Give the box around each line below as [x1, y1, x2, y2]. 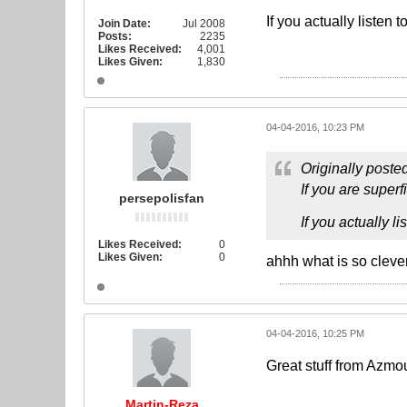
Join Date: [98, 17, 151, 30]
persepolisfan [119, 191, 204, 205]
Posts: [98, 30, 132, 43]
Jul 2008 [183, 17, 225, 30]
